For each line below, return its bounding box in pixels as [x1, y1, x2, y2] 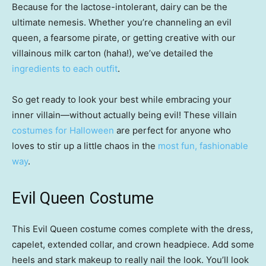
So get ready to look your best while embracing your [12, 94, 232, 106]
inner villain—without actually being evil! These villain [12, 109, 237, 121]
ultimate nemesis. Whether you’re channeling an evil [12, 17, 232, 28]
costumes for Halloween [12, 125, 114, 137]
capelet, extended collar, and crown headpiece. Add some [12, 239, 254, 251]
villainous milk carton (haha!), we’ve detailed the [12, 47, 213, 59]
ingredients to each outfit [12, 63, 118, 75]
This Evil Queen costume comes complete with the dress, [12, 223, 253, 235]
